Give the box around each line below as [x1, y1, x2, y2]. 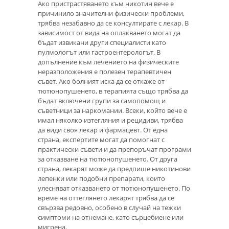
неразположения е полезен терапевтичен [38, 67, 171, 77]
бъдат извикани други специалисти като [38, 38, 166, 48]
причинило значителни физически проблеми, [38, 9, 185, 18]
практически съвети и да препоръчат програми [38, 145, 191, 154]
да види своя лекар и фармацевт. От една [38, 125, 168, 135]
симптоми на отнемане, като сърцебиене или [38, 213, 184, 222]
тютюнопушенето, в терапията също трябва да [38, 86, 188, 96]
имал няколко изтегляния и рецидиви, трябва [38, 116, 183, 125]
